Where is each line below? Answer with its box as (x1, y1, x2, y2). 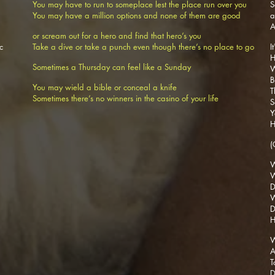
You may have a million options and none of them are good (33, 10, 241, 21)
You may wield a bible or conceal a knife (33, 82, 179, 93)
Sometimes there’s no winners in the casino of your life (33, 93, 221, 104)
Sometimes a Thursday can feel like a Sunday (33, 61, 193, 72)
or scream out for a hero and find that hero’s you (33, 30, 201, 41)
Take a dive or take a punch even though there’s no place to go (33, 41, 254, 52)
